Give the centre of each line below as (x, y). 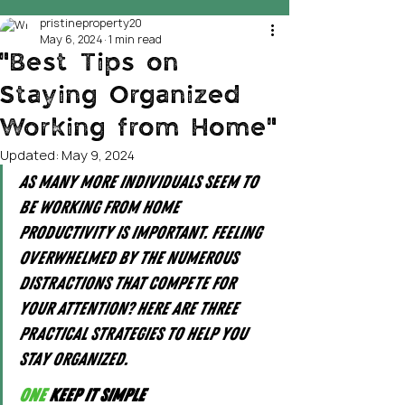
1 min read (135, 39)
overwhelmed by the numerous (130, 258)
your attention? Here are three (130, 309)
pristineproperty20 (90, 23)
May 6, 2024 (71, 39)
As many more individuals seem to (140, 182)
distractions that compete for (129, 283)
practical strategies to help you (135, 334)
